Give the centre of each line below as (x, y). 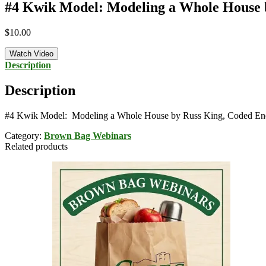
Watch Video (31, 53)
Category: (24, 135)
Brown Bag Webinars (88, 135)
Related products (36, 146)
